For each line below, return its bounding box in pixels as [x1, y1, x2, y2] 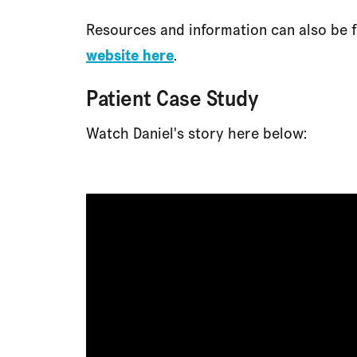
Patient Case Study [86, 84, 258, 112]
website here [86, 45, 174, 65]
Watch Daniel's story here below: [86, 123, 307, 143]
